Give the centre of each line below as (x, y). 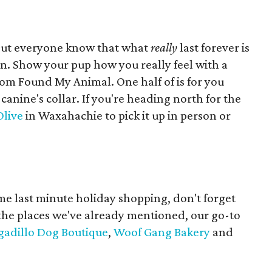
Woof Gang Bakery (162, 232)
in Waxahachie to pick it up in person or (127, 115)
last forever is (213, 47)
